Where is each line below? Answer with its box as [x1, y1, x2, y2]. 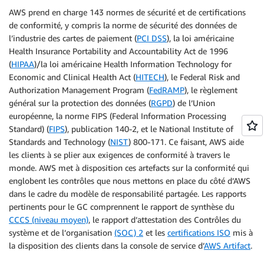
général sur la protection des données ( [9, 97, 151, 108]
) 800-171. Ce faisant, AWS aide [128, 136, 244, 147]
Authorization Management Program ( [9, 84, 149, 95]
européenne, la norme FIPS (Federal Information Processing [9, 110, 226, 121]
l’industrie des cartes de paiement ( [9, 32, 137, 43]
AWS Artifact [204, 240, 250, 250]
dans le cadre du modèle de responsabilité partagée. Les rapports [9, 188, 246, 199]
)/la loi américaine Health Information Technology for [34, 58, 232, 69]
